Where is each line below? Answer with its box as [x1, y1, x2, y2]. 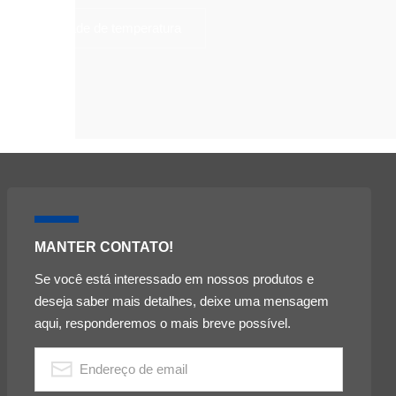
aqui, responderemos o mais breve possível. [34, 315, 292, 331]
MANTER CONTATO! [34, 239, 174, 255]
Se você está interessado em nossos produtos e [34, 270, 315, 286]
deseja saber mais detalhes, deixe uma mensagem [34, 293, 330, 308]
